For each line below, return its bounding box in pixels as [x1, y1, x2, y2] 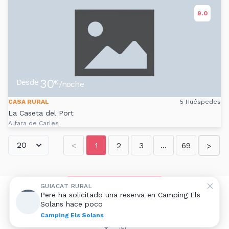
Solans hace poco [40, 200, 103, 208]
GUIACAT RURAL [40, 182, 93, 190]
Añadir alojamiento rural [73, 182, 156, 191]
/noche [58, 79, 84, 89]
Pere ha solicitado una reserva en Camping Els [40, 191, 200, 199]
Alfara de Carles [8, 120, 59, 127]
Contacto [120, 203, 152, 212]
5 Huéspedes [180, 98, 221, 106]
